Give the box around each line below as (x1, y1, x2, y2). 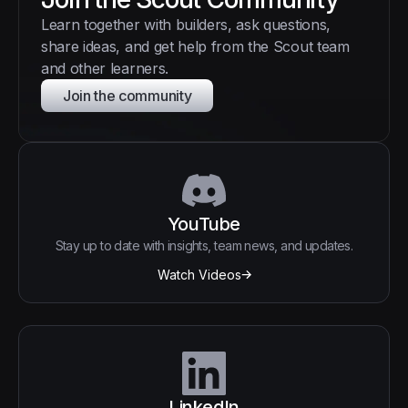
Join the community (63, 87, 192, 106)
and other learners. (41, 59, 168, 78)
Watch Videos (157, 267, 241, 283)
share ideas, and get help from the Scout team (41, 37, 350, 56)
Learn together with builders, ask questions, (41, 15, 331, 35)
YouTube (167, 213, 241, 236)
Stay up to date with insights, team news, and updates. (55, 238, 353, 254)
